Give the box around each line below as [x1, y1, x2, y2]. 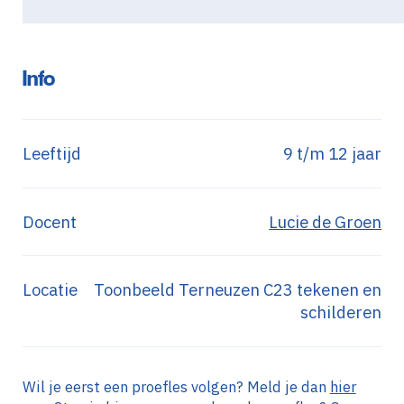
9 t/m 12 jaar [283, 142, 382, 165]
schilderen [300, 300, 382, 323]
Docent [22, 210, 77, 233]
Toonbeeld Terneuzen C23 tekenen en [94, 278, 382, 300]
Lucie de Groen [269, 210, 382, 233]
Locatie [22, 278, 78, 300]
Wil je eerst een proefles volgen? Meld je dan [22, 376, 330, 397]
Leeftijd [22, 142, 81, 165]
